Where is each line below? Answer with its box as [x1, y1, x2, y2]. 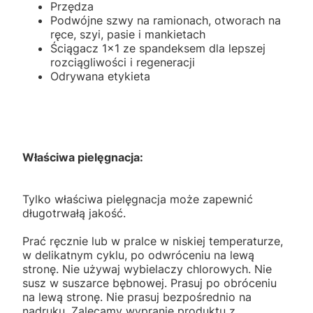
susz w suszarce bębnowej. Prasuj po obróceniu [22, 275, 277, 290]
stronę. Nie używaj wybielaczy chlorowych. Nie [22, 261, 272, 276]
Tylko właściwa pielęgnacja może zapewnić [22, 191, 253, 206]
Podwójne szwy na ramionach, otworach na [50, 13, 281, 27]
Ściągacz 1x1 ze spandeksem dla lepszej [50, 41, 265, 55]
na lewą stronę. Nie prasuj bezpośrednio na [22, 289, 252, 304]
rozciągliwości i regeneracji [50, 54, 195, 69]
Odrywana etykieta [50, 68, 150, 83]
